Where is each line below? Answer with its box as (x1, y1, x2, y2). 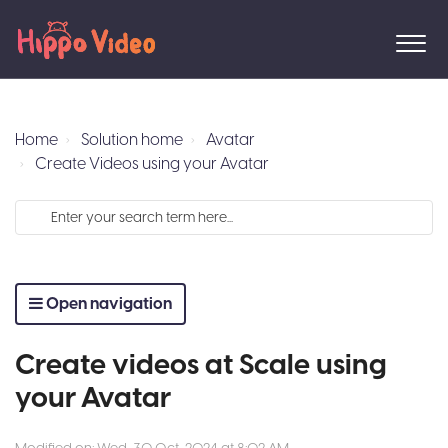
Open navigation (43, 293, 172, 315)
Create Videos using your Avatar (35, 153, 269, 175)
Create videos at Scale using (15, 346, 387, 385)
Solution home (81, 129, 183, 151)
